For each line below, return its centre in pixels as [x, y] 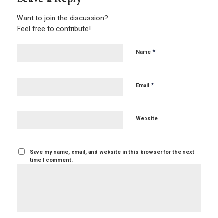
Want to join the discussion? [62, 18]
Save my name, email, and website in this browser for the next [112, 152]
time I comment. [51, 160]
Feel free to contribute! [53, 28]
